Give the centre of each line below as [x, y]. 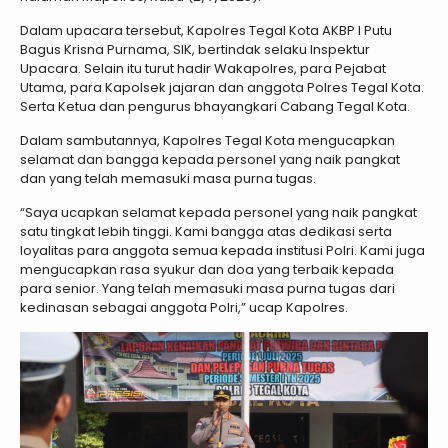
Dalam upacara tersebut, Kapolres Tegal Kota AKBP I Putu [206, 30]
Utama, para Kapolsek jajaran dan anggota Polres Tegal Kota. [222, 87]
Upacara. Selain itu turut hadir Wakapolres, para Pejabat [203, 68]
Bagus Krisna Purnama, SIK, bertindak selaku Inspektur [195, 49]
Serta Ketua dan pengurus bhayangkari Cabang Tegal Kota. [215, 106]
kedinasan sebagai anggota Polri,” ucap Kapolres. [184, 307]
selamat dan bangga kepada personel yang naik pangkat [210, 159]
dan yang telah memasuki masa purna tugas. [168, 178]
